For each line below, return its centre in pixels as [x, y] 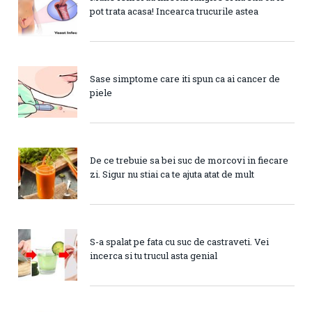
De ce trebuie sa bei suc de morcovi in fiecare [189, 160]
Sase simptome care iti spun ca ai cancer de [185, 78]
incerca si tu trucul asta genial [154, 255]
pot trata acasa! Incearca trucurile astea [174, 11]
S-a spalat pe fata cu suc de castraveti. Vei [179, 241]
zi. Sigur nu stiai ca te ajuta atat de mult [172, 174]
